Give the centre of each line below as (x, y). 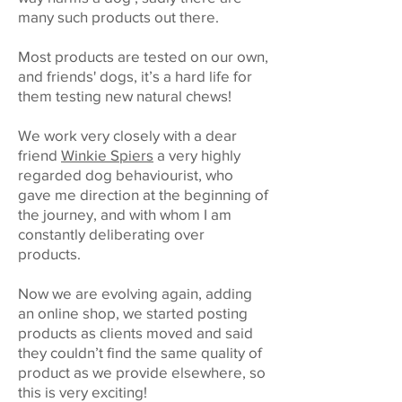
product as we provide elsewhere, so (142, 372)
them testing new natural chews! (125, 96)
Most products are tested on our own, (143, 57)
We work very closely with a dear (127, 135)
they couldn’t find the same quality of (140, 353)
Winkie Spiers (107, 155)
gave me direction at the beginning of (143, 195)
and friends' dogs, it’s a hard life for (135, 76)
